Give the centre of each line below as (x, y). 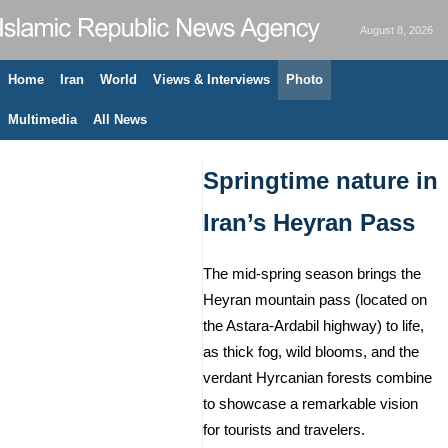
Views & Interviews (211, 79)
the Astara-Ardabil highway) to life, (313, 326)
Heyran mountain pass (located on (315, 300)
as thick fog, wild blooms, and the (311, 352)
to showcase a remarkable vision (310, 404)
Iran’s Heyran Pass (309, 222)
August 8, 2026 (396, 30)
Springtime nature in (320, 180)
